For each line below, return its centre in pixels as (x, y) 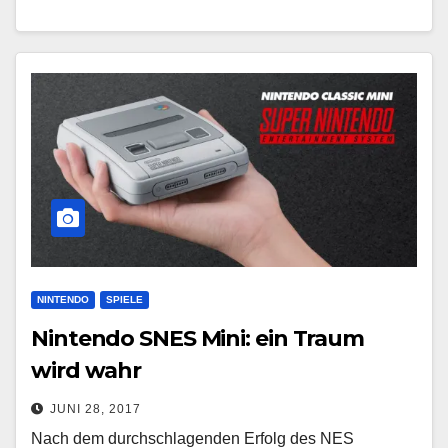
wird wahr (86, 370)
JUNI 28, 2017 (95, 408)
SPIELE (124, 299)
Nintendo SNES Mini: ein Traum (198, 338)
